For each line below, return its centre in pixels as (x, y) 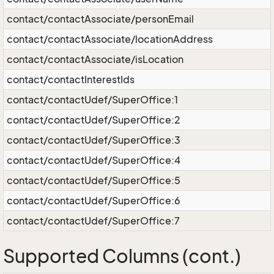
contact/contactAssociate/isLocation (95, 59)
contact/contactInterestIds (71, 80)
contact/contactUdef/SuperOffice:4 (94, 160)
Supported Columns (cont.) (122, 256)
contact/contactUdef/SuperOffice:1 (92, 100)
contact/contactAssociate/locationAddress (110, 39)
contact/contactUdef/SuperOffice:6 (94, 201)
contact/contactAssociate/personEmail (100, 19)
